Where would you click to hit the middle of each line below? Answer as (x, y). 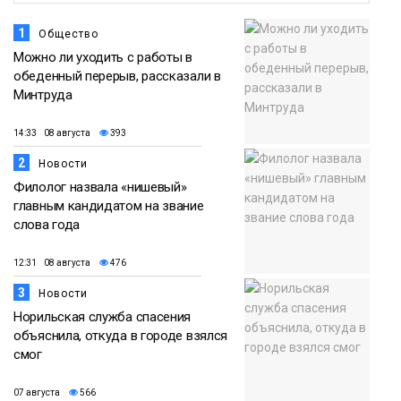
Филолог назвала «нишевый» (100, 188)
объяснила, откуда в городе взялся (121, 336)
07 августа (37, 392)
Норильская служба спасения (102, 317)
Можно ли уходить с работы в (103, 58)
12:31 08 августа (52, 262)
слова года (47, 225)
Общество (68, 34)
